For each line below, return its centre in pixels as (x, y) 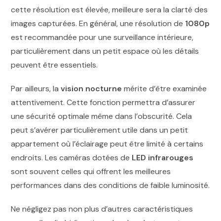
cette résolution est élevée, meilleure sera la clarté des (110, 10)
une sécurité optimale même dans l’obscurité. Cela (102, 116)
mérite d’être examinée (165, 89)
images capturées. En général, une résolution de (98, 24)
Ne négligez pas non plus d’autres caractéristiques (102, 209)
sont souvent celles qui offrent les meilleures (91, 172)
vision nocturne (92, 89)
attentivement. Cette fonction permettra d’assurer (103, 103)
